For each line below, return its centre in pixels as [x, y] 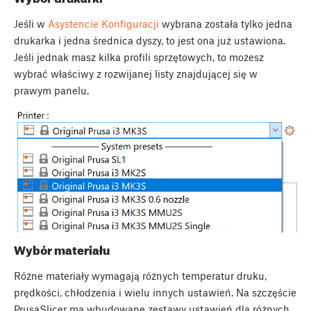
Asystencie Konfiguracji [103, 24]
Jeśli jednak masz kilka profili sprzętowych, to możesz [139, 57]
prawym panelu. [51, 91]
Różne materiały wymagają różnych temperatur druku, [140, 276]
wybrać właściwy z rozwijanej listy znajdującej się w [136, 74]
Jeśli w [31, 24]
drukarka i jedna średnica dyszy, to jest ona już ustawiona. [150, 41]
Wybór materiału [62, 250]
